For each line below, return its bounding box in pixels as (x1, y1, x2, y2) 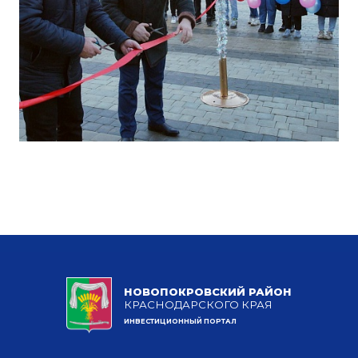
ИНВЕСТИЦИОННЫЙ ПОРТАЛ (124, 317, 237, 326)
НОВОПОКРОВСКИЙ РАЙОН (124, 285, 292, 299)
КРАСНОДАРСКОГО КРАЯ (124, 298, 272, 312)
